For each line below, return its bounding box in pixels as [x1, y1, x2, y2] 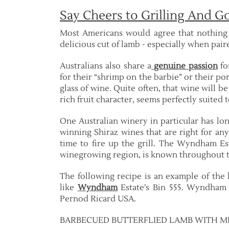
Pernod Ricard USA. [60, 194, 136, 204]
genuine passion [151, 61, 218, 71]
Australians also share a [60, 61, 152, 71]
